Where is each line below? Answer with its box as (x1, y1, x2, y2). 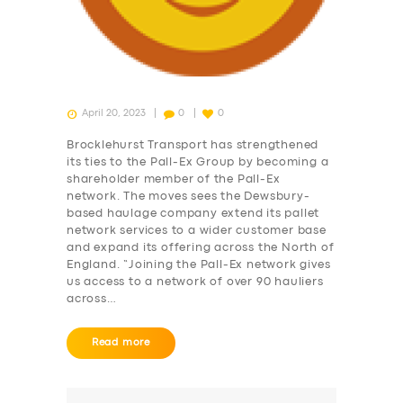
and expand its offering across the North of (67, 242, 335, 253)
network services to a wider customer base (67, 225, 327, 236)
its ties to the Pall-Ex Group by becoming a (67, 157, 329, 167)
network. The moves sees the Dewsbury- (67, 191, 310, 201)
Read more (91, 337, 151, 347)
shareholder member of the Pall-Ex (67, 174, 281, 184)
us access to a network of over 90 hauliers (67, 276, 324, 287)
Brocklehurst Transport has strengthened (67, 139, 319, 150)
